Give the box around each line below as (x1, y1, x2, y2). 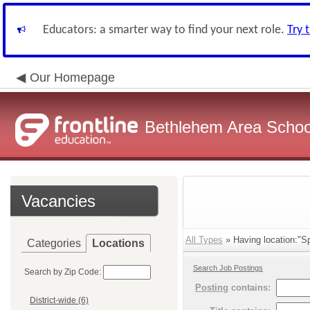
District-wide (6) (30, 295, 89, 306)
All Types (185, 235, 223, 245)
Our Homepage (30, 71, 115, 84)
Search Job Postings (193, 264, 263, 272)
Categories (27, 237, 81, 249)
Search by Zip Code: (24, 267, 101, 277)
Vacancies (21, 192, 95, 210)
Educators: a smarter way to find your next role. (43, 24, 287, 37)
